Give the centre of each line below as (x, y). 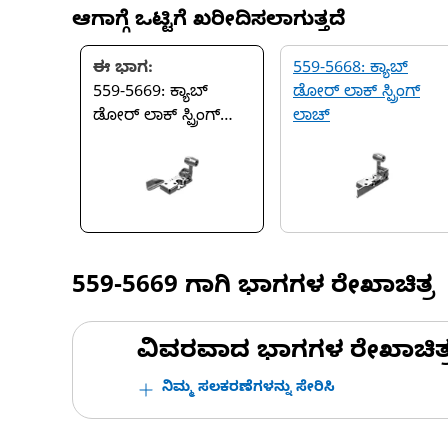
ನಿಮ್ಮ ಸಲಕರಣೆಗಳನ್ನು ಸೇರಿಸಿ (248, 389)
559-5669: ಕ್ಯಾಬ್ (150, 94)
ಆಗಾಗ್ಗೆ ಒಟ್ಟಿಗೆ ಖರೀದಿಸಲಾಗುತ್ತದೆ (208, 22)
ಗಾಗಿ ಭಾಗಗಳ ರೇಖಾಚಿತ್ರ (306, 289)
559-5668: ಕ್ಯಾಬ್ (350, 70)
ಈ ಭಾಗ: (123, 70)
